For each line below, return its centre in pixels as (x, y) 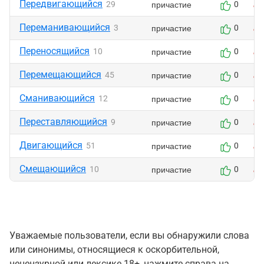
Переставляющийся (63, 122)
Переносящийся (55, 51)
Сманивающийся (57, 98)
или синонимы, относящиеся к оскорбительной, (114, 250)
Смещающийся (53, 169)
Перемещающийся (60, 75)
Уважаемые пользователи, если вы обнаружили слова (129, 235)
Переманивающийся (65, 27)
